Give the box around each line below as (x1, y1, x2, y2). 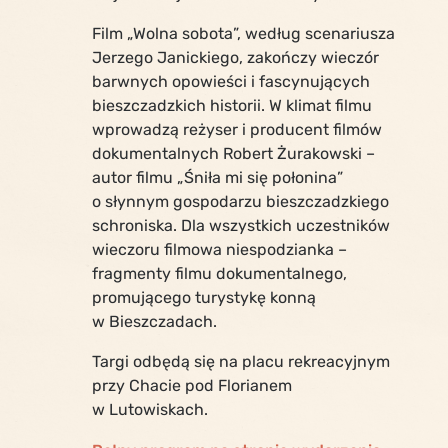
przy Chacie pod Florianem (92, 375, 292, 395)
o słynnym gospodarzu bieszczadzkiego (92, 191, 389, 211)
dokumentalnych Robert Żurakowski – (92, 143, 375, 163)
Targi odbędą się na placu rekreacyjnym (92, 351, 390, 371)
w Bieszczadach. (92, 311, 217, 331)
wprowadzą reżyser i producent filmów (92, 119, 382, 139)
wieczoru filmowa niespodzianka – (92, 239, 347, 259)
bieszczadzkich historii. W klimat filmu (92, 95, 372, 115)
